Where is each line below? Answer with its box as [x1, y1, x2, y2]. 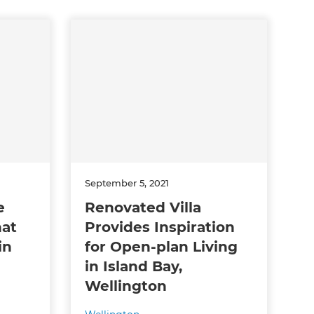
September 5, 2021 [84, 177, 169, 189]
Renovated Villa [84, 198, 201, 216]
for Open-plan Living [84, 238, 238, 255]
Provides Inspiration [84, 218, 235, 235]
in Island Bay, [84, 257, 182, 275]
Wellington [84, 277, 167, 294]
